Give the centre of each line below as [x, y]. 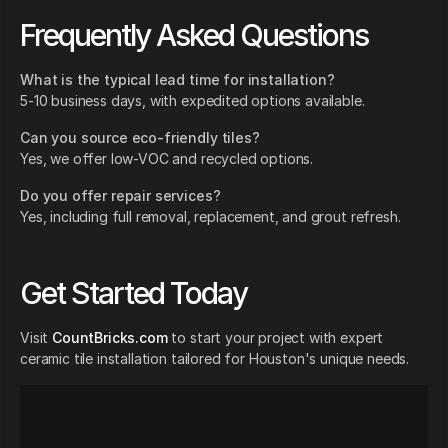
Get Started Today [133, 293]
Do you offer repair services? [120, 196]
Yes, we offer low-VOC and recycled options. [167, 159]
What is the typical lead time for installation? [177, 80]
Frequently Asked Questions [194, 35]
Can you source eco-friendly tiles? [140, 138]
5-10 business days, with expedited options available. [192, 101]
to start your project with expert [275, 338]
